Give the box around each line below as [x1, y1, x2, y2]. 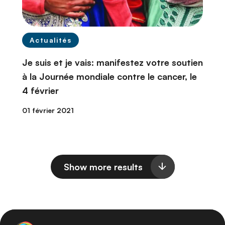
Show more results [63, 161, 143, 173]
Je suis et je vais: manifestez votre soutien [22, 57, 203, 68]
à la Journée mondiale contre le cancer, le [22, 71, 197, 82]
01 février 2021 [22, 106, 74, 115]
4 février [22, 85, 59, 96]
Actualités [30, 36, 71, 45]
